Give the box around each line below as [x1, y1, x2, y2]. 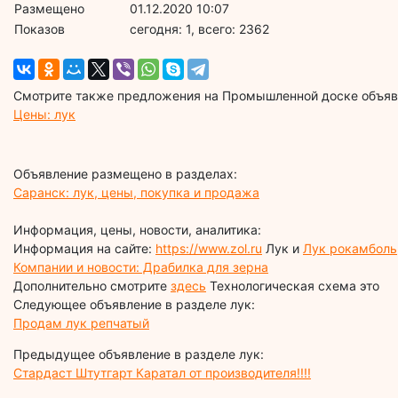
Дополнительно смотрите [13, 277, 171, 293]
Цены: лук [13, 106, 76, 122]
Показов [14, 20, 66, 36]
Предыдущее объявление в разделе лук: [13, 346, 264, 362]
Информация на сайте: [13, 240, 155, 256]
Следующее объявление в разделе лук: [13, 296, 255, 312]
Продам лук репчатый [13, 314, 149, 330]
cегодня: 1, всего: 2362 [130, 20, 270, 36]
